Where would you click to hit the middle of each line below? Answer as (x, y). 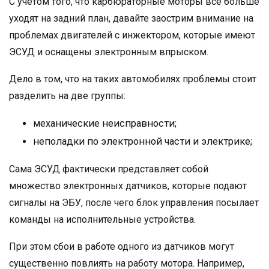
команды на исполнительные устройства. (102, 220)
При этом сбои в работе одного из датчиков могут (122, 247)
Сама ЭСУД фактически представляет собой (109, 169)
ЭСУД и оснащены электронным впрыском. (109, 52)
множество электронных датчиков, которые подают (128, 186)
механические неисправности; (105, 124)
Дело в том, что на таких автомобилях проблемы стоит (133, 79)
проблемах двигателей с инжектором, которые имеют (132, 35)
